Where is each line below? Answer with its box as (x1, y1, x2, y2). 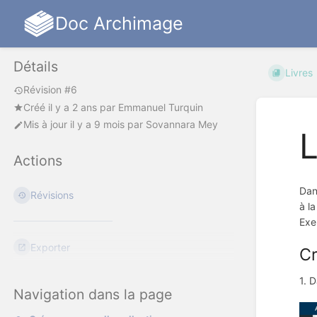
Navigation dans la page (13, 286, 172, 304)
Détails (13, 58, 58, 76)
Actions (13, 152, 62, 170)
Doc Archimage (54, 13, 183, 34)
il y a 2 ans (48, 100, 97, 113)
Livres (284, 67, 313, 79)
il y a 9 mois (70, 118, 125, 131)
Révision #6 (23, 83, 77, 96)
